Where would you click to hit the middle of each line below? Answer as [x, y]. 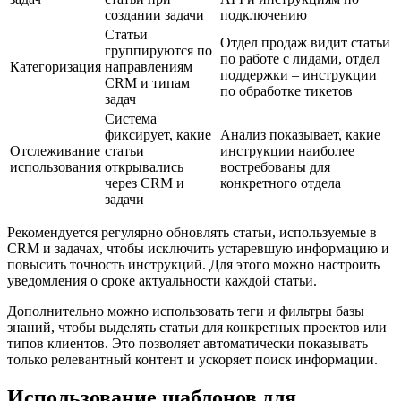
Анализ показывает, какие [300, 134]
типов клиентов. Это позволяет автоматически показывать [188, 343]
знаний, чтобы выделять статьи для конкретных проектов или [197, 327]
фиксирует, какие [158, 134]
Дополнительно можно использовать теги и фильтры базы [186, 311]
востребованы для [275, 166]
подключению [264, 14]
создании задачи [154, 14]
